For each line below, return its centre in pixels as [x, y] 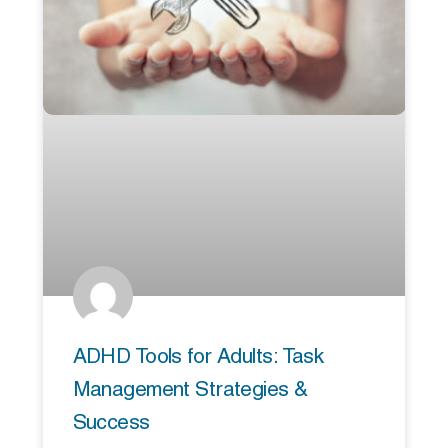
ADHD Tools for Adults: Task [198, 358]
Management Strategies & [190, 391]
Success [111, 424]
